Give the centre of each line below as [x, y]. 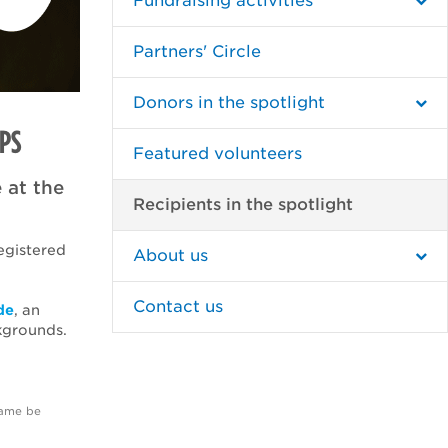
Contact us [178, 306]
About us [170, 255]
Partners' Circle [197, 51]
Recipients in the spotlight [243, 204]
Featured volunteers [217, 153]
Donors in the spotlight [229, 102]
